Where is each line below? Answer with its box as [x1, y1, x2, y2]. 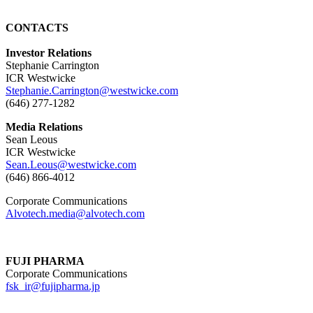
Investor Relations [6, 46, 92, 59]
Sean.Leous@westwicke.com [6, 158, 136, 170]
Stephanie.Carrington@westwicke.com [6, 84, 178, 96]
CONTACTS [6, 21, 68, 34]
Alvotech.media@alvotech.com [6, 207, 145, 219]
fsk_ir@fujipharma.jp [6, 279, 100, 292]
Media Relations [6, 120, 82, 133]
